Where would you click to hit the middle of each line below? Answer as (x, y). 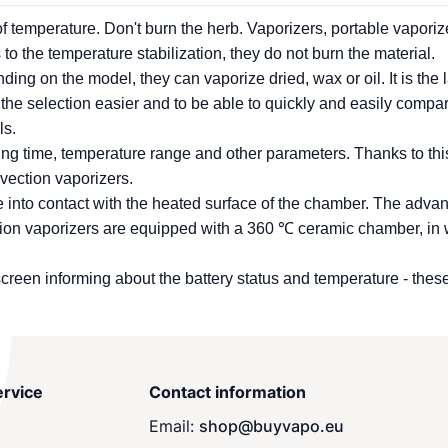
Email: (174, 426)
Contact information (227, 392)
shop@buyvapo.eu (271, 426)
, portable (358, 28)
